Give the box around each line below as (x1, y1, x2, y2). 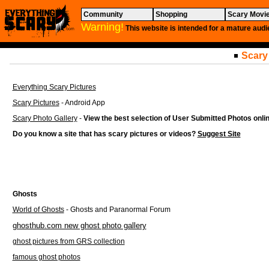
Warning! (81, 21, 124, 33)
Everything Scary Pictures (12, 83, 96, 91)
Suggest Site (197, 130, 241, 138)
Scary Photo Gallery (12, 114, 77, 122)
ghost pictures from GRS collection (12, 237, 125, 246)
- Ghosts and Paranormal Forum (64, 205, 171, 214)
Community (83, 10, 123, 19)
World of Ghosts (12, 205, 64, 214)
